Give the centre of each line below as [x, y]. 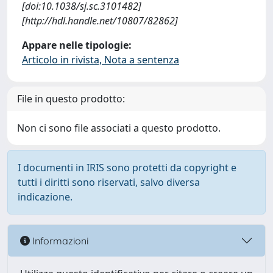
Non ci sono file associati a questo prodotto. [119, 128]
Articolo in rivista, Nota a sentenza [101, 60]
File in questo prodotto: [71, 99]
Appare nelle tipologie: [77, 45]
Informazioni [59, 240]
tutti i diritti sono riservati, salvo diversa [109, 182]
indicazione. [45, 197]
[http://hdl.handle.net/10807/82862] [100, 21]
